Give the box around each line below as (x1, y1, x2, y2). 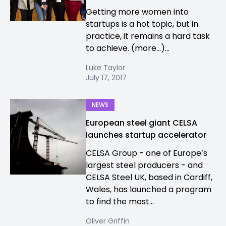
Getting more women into (86, 6, 189, 18)
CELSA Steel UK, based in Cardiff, (86, 172, 212, 183)
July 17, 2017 (86, 73, 127, 83)
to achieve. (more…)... (86, 42, 169, 54)
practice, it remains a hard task (86, 30, 210, 42)
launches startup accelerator (86, 129, 206, 141)
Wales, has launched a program (86, 184, 211, 195)
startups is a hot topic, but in (86, 18, 198, 30)
